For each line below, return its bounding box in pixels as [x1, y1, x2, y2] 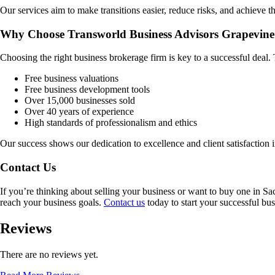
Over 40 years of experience [25, 106, 134, 117]
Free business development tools [25, 84, 150, 95]
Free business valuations [25, 73, 118, 84]
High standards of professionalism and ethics [25, 117, 197, 128]
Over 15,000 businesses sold [25, 95, 135, 106]
